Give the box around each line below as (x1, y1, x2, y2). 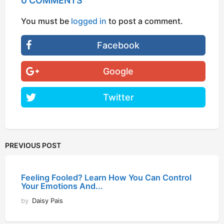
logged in (71, 15, 106, 26)
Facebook (97, 39, 140, 50)
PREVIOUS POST (5, 141, 61, 150)
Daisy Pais (32, 196, 63, 205)
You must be (21, 15, 71, 26)
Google (103, 65, 134, 76)
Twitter (102, 91, 134, 102)
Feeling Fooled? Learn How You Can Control (21, 172, 191, 183)
